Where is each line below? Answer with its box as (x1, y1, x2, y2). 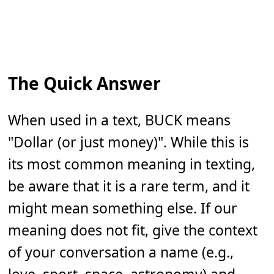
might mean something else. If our (8, 198, 238, 218)
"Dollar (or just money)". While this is (8, 132, 250, 152)
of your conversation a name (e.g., (8, 242, 234, 262)
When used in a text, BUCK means (8, 110, 231, 130)
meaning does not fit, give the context (8, 220, 258, 240)
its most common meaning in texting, (8, 154, 256, 174)
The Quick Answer (8, 72, 161, 95)
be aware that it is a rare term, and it (8, 176, 250, 196)
